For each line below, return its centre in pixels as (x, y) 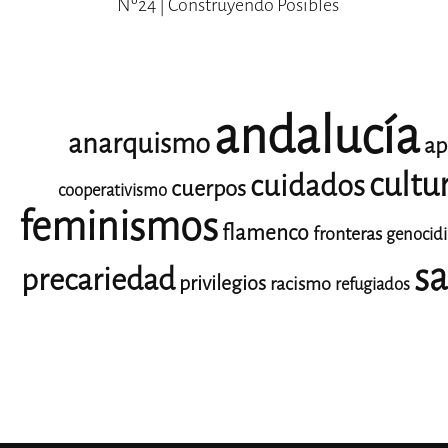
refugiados (372, 284)
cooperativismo (112, 190)
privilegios (222, 283)
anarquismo (139, 143)
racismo (300, 283)
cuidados (307, 186)
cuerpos (208, 188)
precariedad (97, 279)
